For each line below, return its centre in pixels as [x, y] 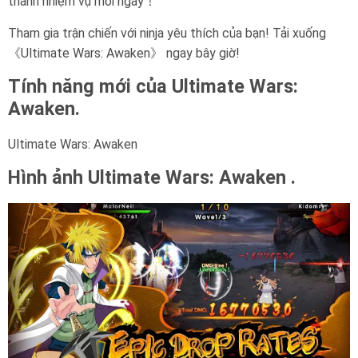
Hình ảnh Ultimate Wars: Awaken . [152, 177]
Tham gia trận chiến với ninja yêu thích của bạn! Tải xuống [167, 33]
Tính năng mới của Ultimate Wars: [153, 86]
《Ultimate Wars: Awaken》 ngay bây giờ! [124, 53]
